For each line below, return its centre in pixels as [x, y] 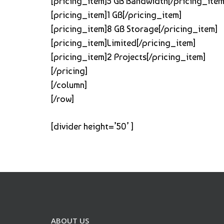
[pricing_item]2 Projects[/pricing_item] [128, 56]
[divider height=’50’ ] [92, 126]
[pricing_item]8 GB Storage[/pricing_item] [134, 28]
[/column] [69, 84]
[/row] [62, 98]
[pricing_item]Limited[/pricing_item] [123, 42]
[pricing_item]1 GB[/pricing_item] [116, 14]
